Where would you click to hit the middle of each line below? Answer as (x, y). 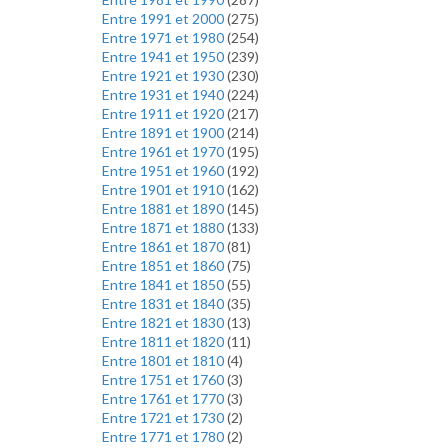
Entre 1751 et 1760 (164, 379)
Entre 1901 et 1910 (164, 189)
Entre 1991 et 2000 (164, 18)
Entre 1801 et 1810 (164, 360)
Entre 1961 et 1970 (164, 151)
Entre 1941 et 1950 (164, 56)
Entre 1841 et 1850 (164, 284)
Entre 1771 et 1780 (164, 436)
